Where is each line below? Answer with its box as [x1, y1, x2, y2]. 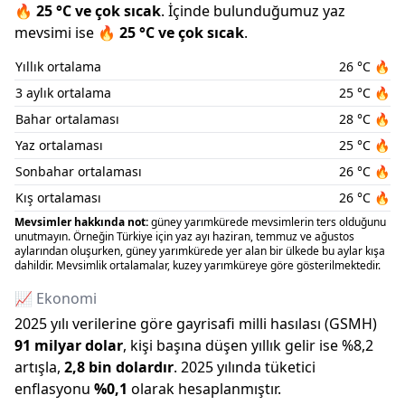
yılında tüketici [217, 357, 316, 377]
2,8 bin [64, 357, 112, 377]
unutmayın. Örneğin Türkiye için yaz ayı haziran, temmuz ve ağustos [14, 229, 354, 244]
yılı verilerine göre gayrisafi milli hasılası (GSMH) [47, 314, 377, 334]
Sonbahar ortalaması [15, 163, 142, 180]
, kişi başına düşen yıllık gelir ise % [123, 335, 353, 355]
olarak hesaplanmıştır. [131, 379, 281, 399]
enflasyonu [14, 379, 90, 399]
